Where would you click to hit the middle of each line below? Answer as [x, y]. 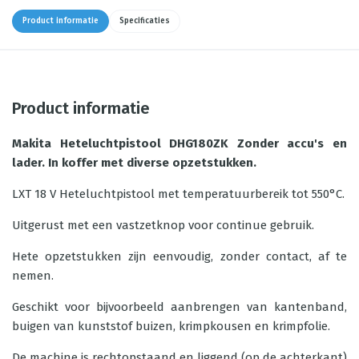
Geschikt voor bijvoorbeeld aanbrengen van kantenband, [179, 307]
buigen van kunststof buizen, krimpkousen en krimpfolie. [171, 326]
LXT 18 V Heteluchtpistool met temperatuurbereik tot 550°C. [178, 194]
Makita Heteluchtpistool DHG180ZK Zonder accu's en [179, 143]
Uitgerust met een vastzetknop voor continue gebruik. [163, 225]
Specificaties [145, 21]
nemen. [33, 276]
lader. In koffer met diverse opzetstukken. [134, 163]
